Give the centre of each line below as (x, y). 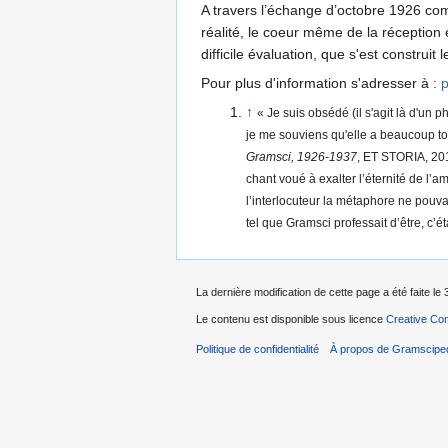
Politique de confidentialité (257, 348)
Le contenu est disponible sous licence (291, 318)
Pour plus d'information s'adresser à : (321, 83)
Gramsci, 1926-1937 (301, 157)
